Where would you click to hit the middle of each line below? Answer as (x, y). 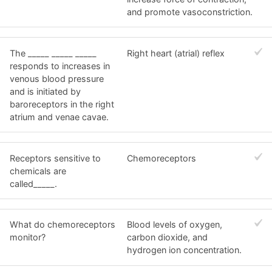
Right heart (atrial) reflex (176, 53)
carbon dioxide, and (168, 237)
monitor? (28, 237)
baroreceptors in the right (62, 104)
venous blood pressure (57, 78)
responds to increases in (60, 66)
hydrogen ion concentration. (185, 250)
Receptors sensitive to (55, 158)
